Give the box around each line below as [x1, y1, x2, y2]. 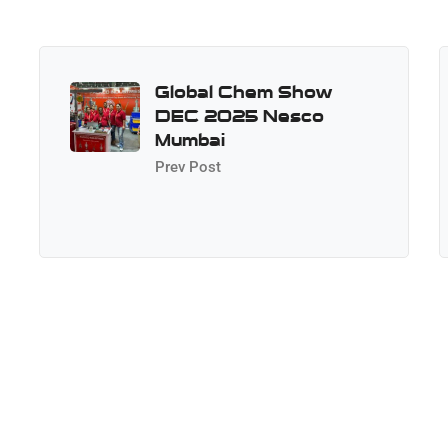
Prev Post [155, 158, 221, 176]
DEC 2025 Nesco [155, 106, 324, 126]
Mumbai [155, 130, 225, 150]
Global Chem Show [155, 82, 332, 102]
